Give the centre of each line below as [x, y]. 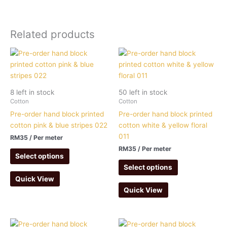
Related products [52, 34]
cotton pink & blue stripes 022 [59, 125]
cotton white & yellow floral [163, 125]
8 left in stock [32, 92]
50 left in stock [143, 92]
